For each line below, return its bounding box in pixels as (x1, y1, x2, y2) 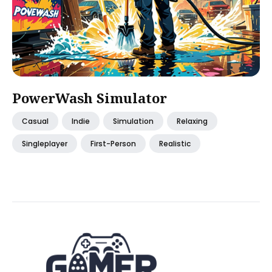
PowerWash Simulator (12, 89, 167, 107)
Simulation (113, 116, 154, 126)
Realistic (159, 138, 191, 149)
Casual (22, 116, 49, 126)
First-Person (90, 138, 136, 149)
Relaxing (177, 116, 208, 126)
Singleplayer (22, 138, 67, 149)
